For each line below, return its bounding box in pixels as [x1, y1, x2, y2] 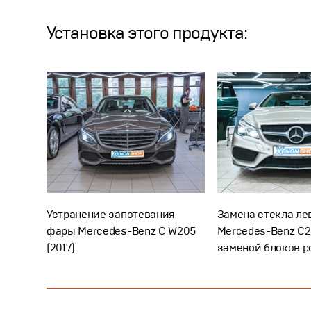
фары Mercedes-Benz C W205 [47, 224, 196, 237]
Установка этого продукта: [47, 22, 247, 44]
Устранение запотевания [47, 207, 175, 221]
